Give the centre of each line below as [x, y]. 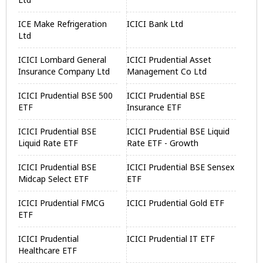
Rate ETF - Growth [163, 143]
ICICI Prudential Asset [169, 60]
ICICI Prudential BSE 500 [65, 95]
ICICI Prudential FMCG [61, 203]
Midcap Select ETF [53, 179]
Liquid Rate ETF [48, 143]
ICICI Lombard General [62, 60]
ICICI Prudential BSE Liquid [178, 131]
